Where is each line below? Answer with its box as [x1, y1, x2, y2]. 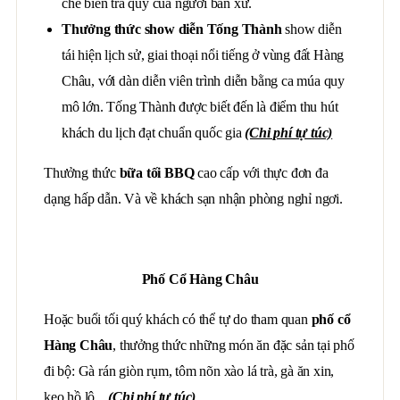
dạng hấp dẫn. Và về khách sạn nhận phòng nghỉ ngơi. [44, 191, 343, 206]
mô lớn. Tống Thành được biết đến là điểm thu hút [62, 99, 338, 114]
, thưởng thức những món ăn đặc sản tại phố [112, 337, 354, 353]
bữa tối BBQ [119, 165, 195, 180]
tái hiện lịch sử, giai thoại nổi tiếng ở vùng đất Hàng [62, 47, 345, 62]
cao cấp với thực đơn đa [194, 165, 329, 180]
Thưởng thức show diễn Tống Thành [62, 21, 282, 37]
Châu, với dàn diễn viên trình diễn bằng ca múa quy [62, 73, 345, 88]
